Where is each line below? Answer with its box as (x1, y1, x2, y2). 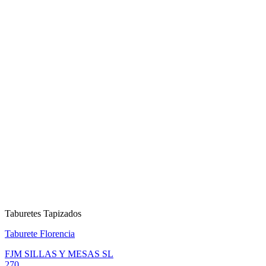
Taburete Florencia (5, 229, 75, 239)
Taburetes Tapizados (5, 208, 81, 219)
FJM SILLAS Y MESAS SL (5, 249, 113, 259)
